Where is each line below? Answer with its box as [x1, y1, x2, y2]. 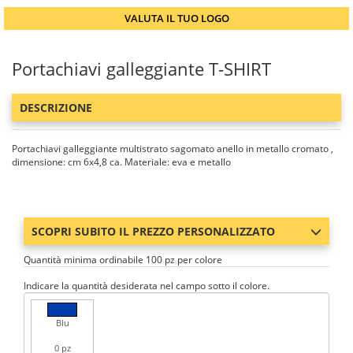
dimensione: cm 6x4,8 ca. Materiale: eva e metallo [12, 155, 231, 169]
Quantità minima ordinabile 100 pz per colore [24, 253, 222, 266]
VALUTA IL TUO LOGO [124, 11, 229, 25]
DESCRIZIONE [20, 100, 92, 115]
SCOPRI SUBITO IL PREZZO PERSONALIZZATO [32, 224, 275, 239]
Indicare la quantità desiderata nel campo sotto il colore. [24, 279, 269, 292]
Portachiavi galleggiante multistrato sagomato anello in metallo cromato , [12, 142, 333, 155]
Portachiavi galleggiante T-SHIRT [12, 57, 271, 80]
